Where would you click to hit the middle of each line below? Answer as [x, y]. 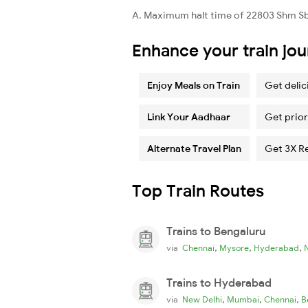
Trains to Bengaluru [216, 231]
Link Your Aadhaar [189, 117]
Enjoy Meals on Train [194, 85]
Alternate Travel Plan [194, 148]
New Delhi [202, 299]
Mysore [234, 247]
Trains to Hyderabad [219, 282]
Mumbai [243, 299]
